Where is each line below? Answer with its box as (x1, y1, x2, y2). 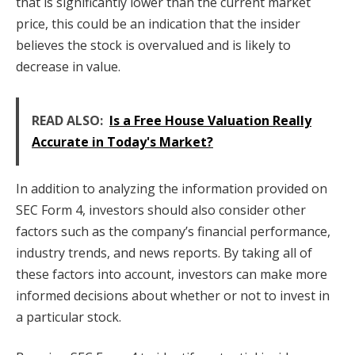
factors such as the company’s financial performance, (16, 222, 330, 240)
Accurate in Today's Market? (32, 132, 213, 151)
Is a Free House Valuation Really (109, 111, 311, 129)
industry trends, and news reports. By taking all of (16, 243, 312, 261)
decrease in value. (16, 57, 120, 75)
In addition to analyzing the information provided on (16, 179, 327, 197)
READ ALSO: (32, 111, 103, 129)
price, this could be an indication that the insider (16, 14, 300, 32)
